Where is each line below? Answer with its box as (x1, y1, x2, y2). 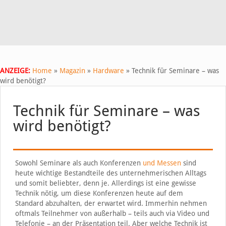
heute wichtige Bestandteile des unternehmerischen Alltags (15, 169, 206, 177)
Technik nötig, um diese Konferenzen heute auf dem (15, 189, 183, 197)
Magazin (60, 67, 85, 75)
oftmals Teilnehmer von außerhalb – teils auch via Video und (15, 209, 209, 217)
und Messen (142, 159, 181, 167)
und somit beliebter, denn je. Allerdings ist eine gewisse (15, 179, 196, 187)
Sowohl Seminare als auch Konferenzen (15, 159, 143, 167)
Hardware (93, 67, 124, 75)
